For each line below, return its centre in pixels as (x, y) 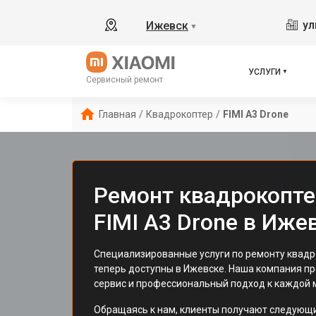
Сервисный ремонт (124, 80)
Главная (117, 114)
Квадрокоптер (180, 114)
